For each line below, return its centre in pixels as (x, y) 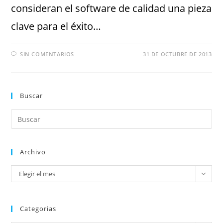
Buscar (32, 96)
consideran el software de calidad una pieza (111, 8)
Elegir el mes (37, 174)
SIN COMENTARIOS (47, 54)
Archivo (33, 152)
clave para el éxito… (56, 26)
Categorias (38, 209)
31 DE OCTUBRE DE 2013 (177, 54)
